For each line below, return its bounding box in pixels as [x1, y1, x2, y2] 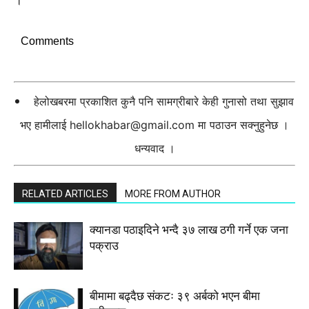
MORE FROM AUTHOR [125, 188, 221, 199]
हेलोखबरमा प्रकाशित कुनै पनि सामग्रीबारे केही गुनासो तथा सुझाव [34, 94, 294, 108]
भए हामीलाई [20, 118, 70, 132]
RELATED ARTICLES [22, 188, 108, 199]
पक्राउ [90, 239, 119, 252]
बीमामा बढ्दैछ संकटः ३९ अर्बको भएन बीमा [90, 289, 260, 303]
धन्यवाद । [134, 141, 175, 155]
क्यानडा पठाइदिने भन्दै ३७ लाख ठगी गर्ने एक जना [90, 223, 288, 237]
